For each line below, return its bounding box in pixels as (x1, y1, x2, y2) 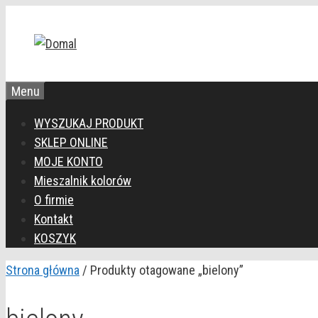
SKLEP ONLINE (34, 135, 108, 150)
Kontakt (34, 212, 73, 226)
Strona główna (6, 263, 79, 278)
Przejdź (5, 7, 43, 22)
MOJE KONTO (34, 154, 103, 169)
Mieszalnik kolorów (34, 173, 131, 188)
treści (5, 45, 35, 60)
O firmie (34, 192, 74, 207)
